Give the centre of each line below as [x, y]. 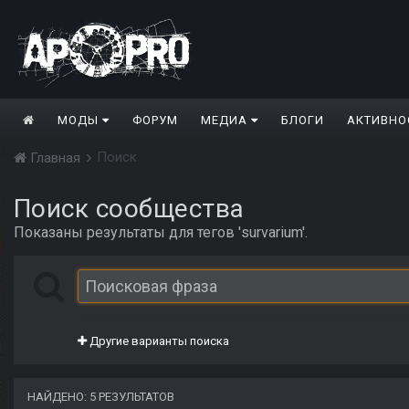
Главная [55, 158]
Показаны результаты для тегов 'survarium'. [161, 233]
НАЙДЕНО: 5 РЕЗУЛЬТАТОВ [101, 397]
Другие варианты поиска [158, 341]
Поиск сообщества [129, 209]
